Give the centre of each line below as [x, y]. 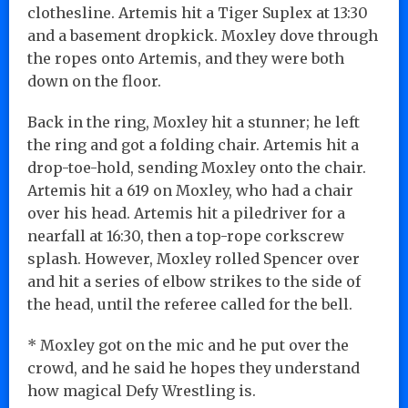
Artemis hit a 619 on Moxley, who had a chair [190, 190]
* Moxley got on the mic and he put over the [188, 345]
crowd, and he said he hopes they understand [194, 367]
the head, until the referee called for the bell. [190, 304]
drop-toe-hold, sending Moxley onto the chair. [197, 167]
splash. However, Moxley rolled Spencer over [194, 258]
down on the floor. [94, 81]
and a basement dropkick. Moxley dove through [203, 35]
